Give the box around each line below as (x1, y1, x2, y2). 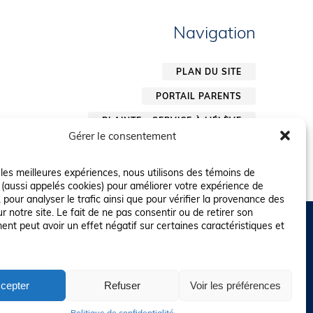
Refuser (103, 279, 140, 291)
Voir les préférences (189, 279, 281, 291)
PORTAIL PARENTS (155, 91, 242, 102)
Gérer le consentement (68, 129, 176, 143)
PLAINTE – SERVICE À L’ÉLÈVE (101, 115, 242, 126)
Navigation (173, 21, 256, 43)
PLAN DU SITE (175, 66, 242, 78)
